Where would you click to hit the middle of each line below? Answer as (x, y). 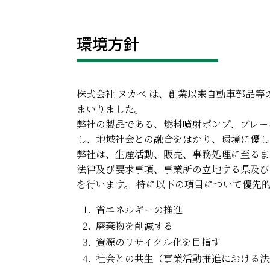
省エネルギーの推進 (139, 209)
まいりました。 (110, 109)
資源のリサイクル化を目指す (158, 242)
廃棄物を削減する (134, 226)
